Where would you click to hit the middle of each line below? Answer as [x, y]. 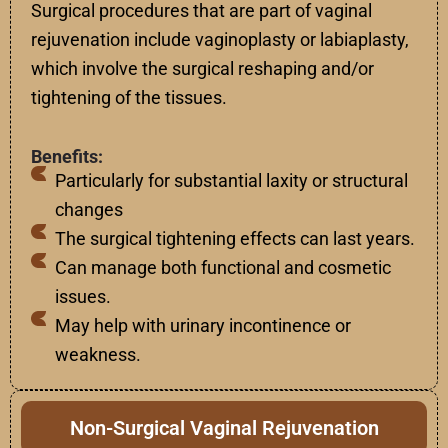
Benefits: [67, 157]
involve [110, 69]
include [162, 40]
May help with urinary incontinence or [202, 326]
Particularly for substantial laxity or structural [231, 181]
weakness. [97, 355]
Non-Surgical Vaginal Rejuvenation [224, 428]
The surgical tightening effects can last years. [234, 239]
